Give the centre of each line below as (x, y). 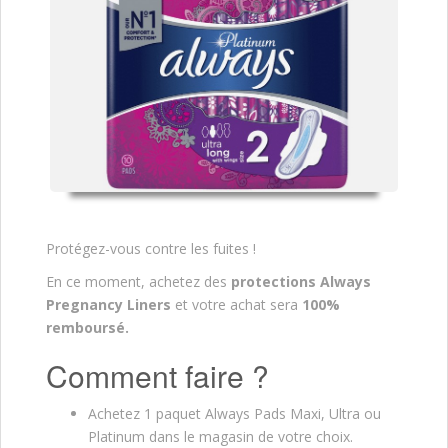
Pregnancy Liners (110, 304)
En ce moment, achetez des (136, 281)
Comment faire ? (157, 375)
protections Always (299, 281)
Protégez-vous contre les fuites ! (151, 248)
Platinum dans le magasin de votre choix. (220, 436)
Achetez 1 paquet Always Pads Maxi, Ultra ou (234, 413)
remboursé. (87, 327)
